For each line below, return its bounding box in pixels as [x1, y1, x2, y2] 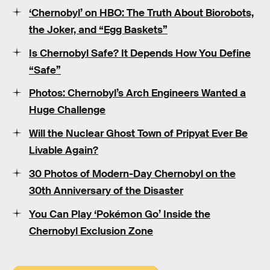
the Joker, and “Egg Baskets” [29, 23, 168, 36]
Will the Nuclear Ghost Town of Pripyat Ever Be [29, 127, 248, 140]
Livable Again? [29, 144, 98, 157]
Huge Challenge [29, 104, 105, 117]
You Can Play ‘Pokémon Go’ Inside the [29, 207, 210, 221]
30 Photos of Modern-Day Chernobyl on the [29, 168, 236, 181]
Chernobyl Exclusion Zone [29, 224, 153, 237]
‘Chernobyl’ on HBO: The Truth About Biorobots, [29, 6, 254, 19]
